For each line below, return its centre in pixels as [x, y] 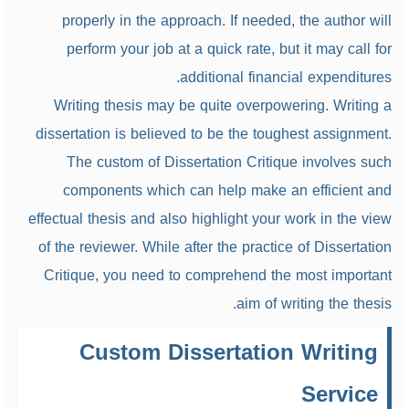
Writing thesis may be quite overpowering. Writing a [222, 105]
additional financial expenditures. [285, 77]
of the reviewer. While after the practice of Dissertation [215, 247]
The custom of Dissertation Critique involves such [229, 162]
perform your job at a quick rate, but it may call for [229, 49]
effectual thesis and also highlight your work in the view [210, 219]
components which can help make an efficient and [227, 190]
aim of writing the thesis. [314, 304]
